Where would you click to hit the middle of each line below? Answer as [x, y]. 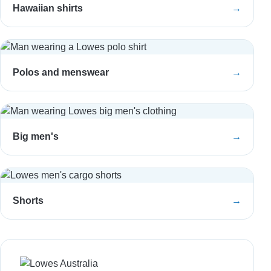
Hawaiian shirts [48, 8]
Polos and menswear [61, 72]
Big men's [36, 136]
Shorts [28, 201]
